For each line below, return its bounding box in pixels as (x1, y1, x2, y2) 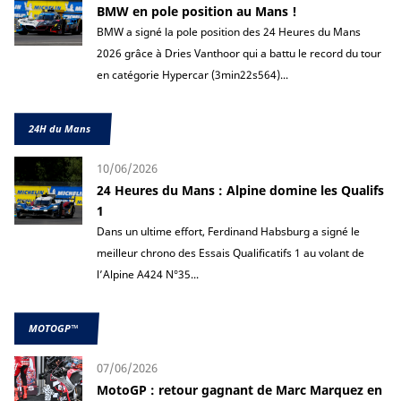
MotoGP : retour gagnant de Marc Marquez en (97, 381, 382, 399)
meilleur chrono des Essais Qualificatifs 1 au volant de (97, 245, 364, 261)
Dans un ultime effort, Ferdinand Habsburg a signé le (97, 224, 360, 240)
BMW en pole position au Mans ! (97, 3, 297, 21)
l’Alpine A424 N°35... (97, 267, 199, 283)
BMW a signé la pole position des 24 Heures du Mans (97, 24, 361, 40)
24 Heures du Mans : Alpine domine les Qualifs (97, 182, 384, 200)
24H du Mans (29, 122, 90, 136)
